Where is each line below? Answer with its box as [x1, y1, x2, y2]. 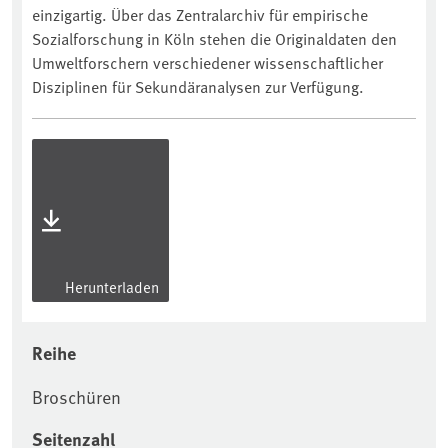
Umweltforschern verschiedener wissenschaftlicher [32, 51, 383, 74]
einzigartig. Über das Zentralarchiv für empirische [32, 3, 368, 26]
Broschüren [32, 384, 121, 410]
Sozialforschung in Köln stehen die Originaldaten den [32, 27, 397, 50]
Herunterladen [62, 276, 159, 298]
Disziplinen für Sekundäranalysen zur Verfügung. [32, 75, 364, 98]
